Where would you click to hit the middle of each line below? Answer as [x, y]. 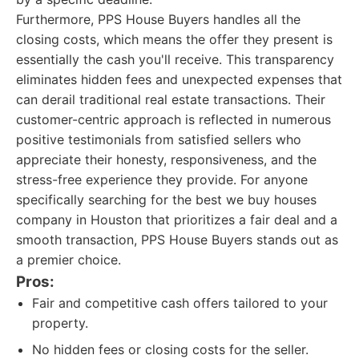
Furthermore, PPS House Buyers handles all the [158, 19]
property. [60, 323]
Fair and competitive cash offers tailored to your [180, 303]
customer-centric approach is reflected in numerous [173, 119]
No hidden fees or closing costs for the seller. [170, 349]
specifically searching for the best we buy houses [166, 200]
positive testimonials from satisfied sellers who [159, 139]
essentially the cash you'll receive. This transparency [175, 59]
